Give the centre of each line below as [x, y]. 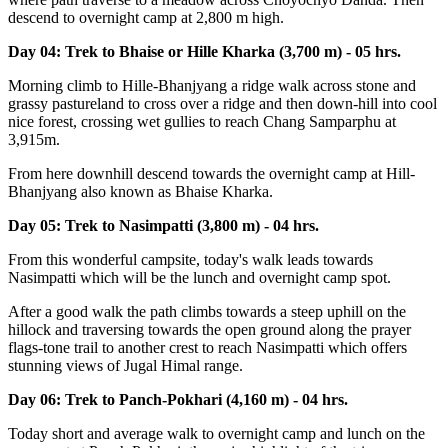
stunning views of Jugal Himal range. [125, 366]
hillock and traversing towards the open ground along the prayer [209, 330]
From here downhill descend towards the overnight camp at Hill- [211, 174]
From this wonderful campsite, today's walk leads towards [190, 260]
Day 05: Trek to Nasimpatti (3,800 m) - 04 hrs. [163, 226]
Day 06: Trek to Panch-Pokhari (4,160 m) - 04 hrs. [178, 400]
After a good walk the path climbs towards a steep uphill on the [207, 312]
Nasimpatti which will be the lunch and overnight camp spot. [199, 278]
